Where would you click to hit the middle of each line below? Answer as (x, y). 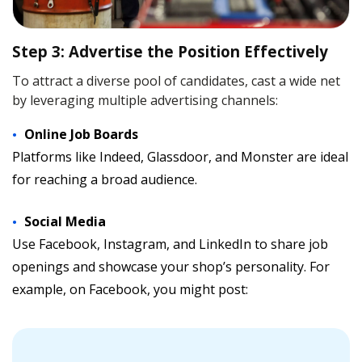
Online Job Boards (81, 134)
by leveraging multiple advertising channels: (145, 100)
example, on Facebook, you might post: (130, 289)
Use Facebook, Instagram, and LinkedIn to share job (170, 244)
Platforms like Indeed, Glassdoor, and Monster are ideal (180, 157)
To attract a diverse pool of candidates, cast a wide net (176, 81)
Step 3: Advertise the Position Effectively (170, 51)
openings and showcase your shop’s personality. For (171, 267)
